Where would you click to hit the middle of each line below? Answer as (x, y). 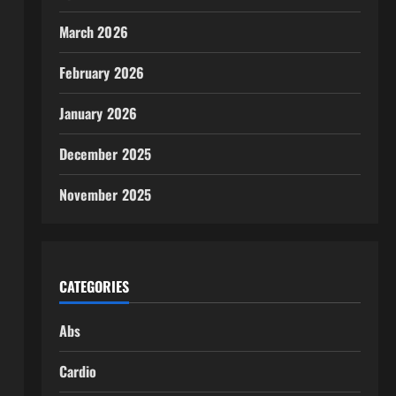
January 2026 (98, 113)
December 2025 (105, 154)
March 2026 (93, 32)
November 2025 (105, 194)
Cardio (78, 371)
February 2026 (102, 72)
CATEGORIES (94, 286)
